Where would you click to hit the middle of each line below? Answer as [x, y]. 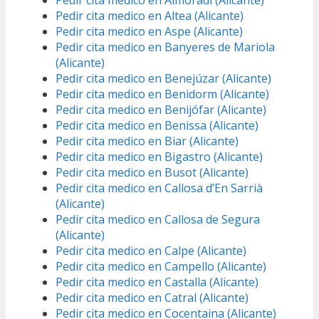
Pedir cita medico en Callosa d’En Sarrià [159, 188]
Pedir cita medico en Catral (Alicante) [152, 298]
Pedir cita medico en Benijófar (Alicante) [161, 110]
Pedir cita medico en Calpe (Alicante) [151, 251]
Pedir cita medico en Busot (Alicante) [152, 173]
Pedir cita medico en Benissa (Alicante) [157, 126]
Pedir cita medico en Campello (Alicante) [161, 267]
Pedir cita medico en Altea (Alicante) [150, 16]
